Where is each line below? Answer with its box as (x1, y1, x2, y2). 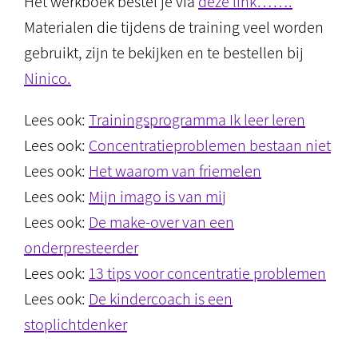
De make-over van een (89, 212, 234, 233)
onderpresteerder (24, 237, 138, 258)
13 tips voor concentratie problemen (89, 263, 326, 284)
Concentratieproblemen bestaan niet (89, 135, 331, 156)
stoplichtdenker (24, 314, 127, 335)
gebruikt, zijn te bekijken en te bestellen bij (24, 42, 304, 63)
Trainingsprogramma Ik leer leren (89, 109, 305, 130)
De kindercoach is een (89, 288, 233, 309)
